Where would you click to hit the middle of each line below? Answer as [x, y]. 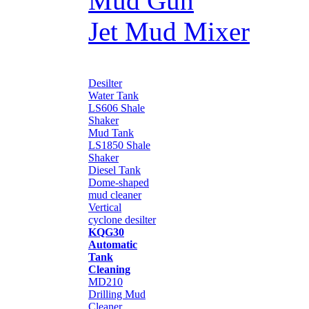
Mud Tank [111, 132]
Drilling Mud [117, 294]
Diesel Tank [114, 170]
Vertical [105, 207]
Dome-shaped [119, 182]
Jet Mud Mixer [169, 31]
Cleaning [109, 269]
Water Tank [113, 95]
